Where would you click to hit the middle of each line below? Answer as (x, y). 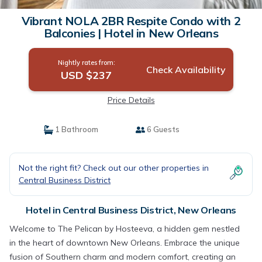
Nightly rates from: (86, 63)
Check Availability (186, 70)
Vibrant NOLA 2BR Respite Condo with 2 (131, 21)
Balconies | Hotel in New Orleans (131, 33)
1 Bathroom (75, 129)
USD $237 (87, 75)
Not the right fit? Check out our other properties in (114, 168)
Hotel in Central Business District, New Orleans (131, 210)
